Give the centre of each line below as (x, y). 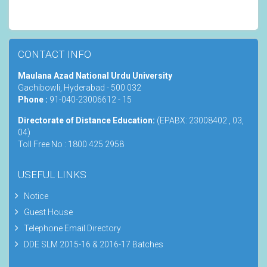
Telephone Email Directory (72, 228)
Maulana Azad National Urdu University (95, 75)
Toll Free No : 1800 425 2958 (71, 144)
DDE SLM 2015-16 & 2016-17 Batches (94, 244)
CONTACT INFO (55, 54)
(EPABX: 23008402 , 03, (200, 120)
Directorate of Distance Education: (87, 120)
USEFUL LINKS (52, 174)
